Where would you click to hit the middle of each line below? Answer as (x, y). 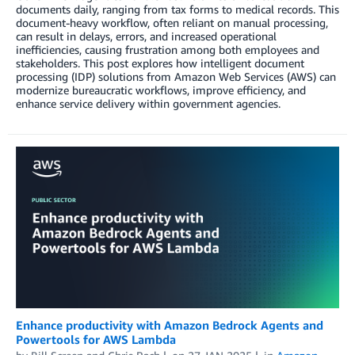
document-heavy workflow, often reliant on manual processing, (172, 22)
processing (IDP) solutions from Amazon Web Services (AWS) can (176, 76)
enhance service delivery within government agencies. (148, 103)
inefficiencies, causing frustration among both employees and (168, 49)
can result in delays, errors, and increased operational (146, 36)
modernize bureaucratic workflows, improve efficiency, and (161, 90)
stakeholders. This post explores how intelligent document (160, 63)
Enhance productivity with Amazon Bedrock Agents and (170, 325)
